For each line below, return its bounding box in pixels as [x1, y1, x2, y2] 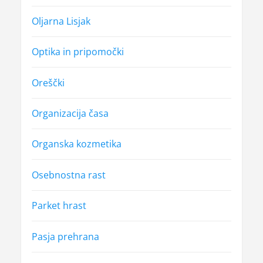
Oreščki [31, 76, 65, 89]
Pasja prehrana [31, 230, 99, 243]
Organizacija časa [31, 107, 109, 120]
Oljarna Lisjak [31, 15, 90, 28]
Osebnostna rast [31, 168, 106, 181]
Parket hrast [31, 199, 86, 213]
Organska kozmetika [31, 137, 122, 151]
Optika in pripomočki [31, 45, 124, 59]
